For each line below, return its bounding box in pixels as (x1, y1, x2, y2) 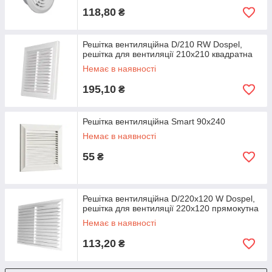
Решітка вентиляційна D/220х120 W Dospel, (83, 194, 255, 203)
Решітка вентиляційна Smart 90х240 (83, 117, 225, 126)
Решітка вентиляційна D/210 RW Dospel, (83, 39, 242, 49)
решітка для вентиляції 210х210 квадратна (83, 49, 253, 59)
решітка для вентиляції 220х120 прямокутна (83, 203, 259, 213)
